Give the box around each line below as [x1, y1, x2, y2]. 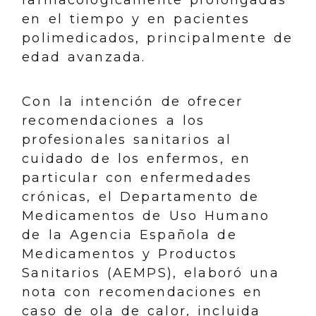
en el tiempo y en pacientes [22, 11, 250, 27]
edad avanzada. [22, 49, 146, 65]
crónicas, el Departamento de [22, 188, 260, 205]
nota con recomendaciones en [22, 284, 263, 300]
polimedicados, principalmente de [22, 30, 293, 46]
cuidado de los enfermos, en [22, 150, 251, 166]
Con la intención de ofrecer [22, 93, 243, 109]
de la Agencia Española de [22, 226, 237, 243]
